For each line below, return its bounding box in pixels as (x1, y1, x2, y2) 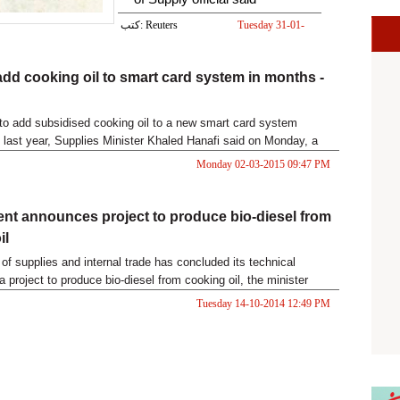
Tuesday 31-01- (237, 19, 304, 32)
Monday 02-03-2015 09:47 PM (196, 158, 330, 171)
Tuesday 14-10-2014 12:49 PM (196, 297, 330, 311)
